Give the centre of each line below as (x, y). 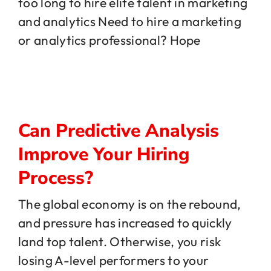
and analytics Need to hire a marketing (130, 21)
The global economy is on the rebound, (130, 204)
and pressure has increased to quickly (125, 222)
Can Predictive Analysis (119, 131)
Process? (56, 178)
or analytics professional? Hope (109, 40)
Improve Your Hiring (104, 155)
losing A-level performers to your (114, 260)
